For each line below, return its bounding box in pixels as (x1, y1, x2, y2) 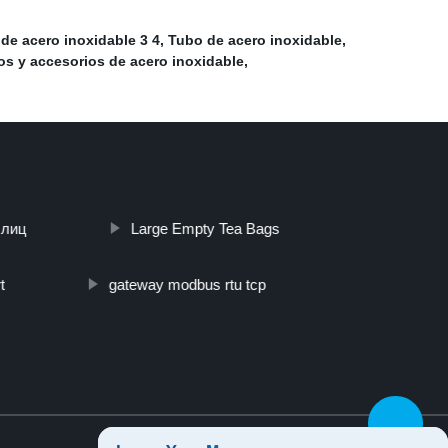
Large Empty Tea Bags (130, 220, 280, 238)
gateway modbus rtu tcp (108, 276, 266, 294)
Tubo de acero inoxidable (168, 32, 342, 49)
